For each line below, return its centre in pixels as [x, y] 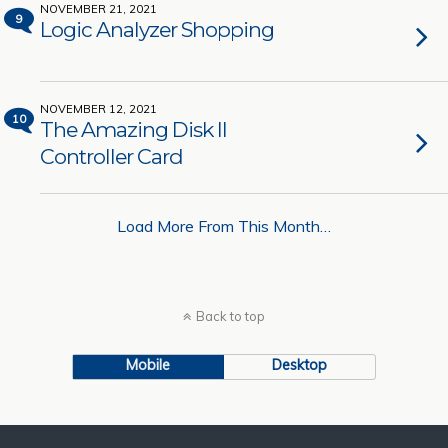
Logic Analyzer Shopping [157, 29]
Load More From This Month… [224, 226]
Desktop [300, 365]
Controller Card [111, 156]
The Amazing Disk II [133, 129]
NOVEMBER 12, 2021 [98, 109]
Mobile [148, 365]
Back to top [230, 316]
